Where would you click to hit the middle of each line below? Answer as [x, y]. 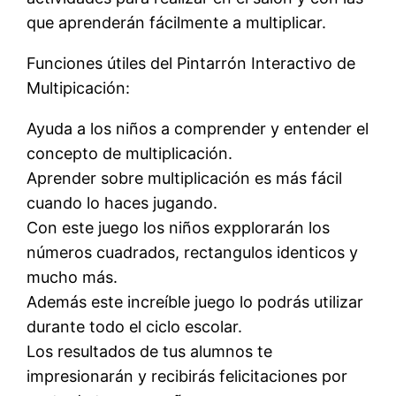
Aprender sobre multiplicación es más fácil [185, 178]
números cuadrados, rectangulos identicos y [193, 252]
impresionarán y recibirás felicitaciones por [187, 376]
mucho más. [72, 277]
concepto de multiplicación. [130, 153]
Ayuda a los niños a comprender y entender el [198, 128]
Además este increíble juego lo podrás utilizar [195, 301]
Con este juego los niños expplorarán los [179, 227]
